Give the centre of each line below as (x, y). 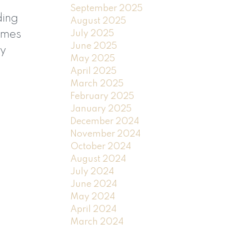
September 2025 (107, 8)
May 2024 (93, 197)
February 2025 (102, 96)
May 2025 (93, 59)
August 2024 (98, 159)
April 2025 (94, 71)
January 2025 (101, 109)
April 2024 (94, 209)
